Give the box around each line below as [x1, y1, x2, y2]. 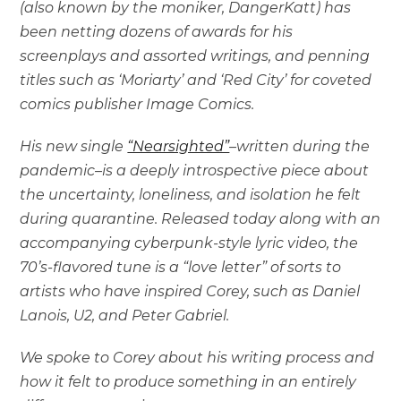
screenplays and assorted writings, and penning [20, 47, 371, 64]
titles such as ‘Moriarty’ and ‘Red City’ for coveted [20, 71, 372, 89]
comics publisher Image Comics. [20, 95, 255, 113]
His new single [20, 137, 128, 155]
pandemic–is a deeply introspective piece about [20, 161, 370, 179]
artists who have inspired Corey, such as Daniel [20, 282, 361, 300]
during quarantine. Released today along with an [20, 209, 381, 227]
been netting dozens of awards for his [20, 22, 294, 40]
